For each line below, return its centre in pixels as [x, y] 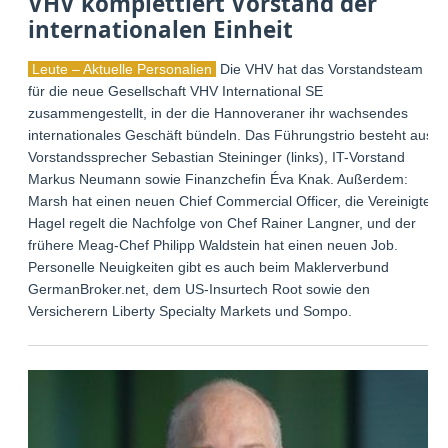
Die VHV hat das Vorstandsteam [320, 68]
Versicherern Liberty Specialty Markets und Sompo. [190, 310]
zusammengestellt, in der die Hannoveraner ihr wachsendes [218, 112]
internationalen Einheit [161, 29]
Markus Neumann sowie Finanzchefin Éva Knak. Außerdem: [218, 178]
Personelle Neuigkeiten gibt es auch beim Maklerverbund [209, 266]
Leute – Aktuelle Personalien [122, 68]
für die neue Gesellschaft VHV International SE [176, 90]
